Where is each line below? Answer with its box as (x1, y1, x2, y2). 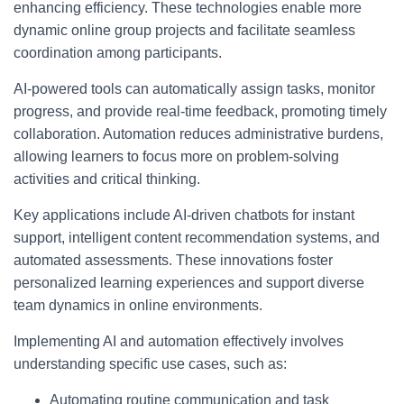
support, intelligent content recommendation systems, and (14, 230, 380, 245)
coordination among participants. (14, 45, 222, 60)
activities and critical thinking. (14, 171, 200, 187)
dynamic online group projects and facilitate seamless (14, 23, 355, 38)
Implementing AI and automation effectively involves (14, 334, 344, 349)
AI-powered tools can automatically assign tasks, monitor (14, 81, 375, 96)
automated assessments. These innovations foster (14, 252, 333, 268)
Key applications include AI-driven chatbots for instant (14, 207, 354, 223)
